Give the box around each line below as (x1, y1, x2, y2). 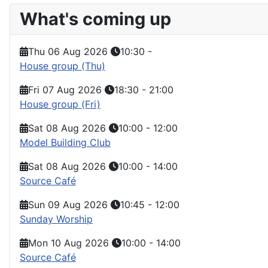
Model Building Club (20, 136, 111, 148)
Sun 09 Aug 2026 (28, 198, 108, 211)
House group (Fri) (20, 98, 100, 110)
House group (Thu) (20, 59, 105, 72)
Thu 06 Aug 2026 (28, 45, 108, 57)
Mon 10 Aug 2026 (28, 236, 109, 249)
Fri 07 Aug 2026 (28, 83, 102, 96)
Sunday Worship (20, 212, 93, 225)
